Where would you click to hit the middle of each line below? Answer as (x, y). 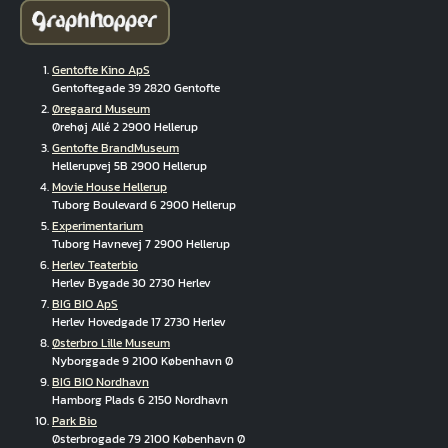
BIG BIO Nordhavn (100, 381)
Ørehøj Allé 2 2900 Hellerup (125, 126)
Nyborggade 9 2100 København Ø (142, 360)
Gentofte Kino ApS (101, 69)
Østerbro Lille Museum (111, 342)
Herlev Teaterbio (95, 264)
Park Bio (74, 420)
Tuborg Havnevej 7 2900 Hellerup (141, 243)
